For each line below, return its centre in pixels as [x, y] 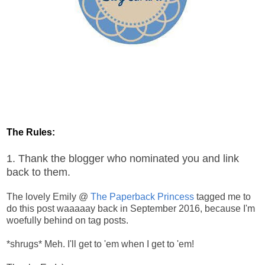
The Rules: [31, 132]
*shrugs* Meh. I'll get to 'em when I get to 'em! [100, 244]
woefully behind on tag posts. [67, 220]
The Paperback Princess [142, 196]
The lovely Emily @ [49, 196]
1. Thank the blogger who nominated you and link [123, 158]
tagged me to [222, 196]
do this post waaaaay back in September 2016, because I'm [131, 208]
